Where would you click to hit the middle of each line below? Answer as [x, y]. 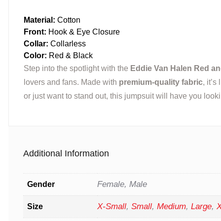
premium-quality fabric [161, 82]
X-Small [112, 207]
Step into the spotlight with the [77, 69]
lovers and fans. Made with [71, 82]
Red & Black [70, 56]
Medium [171, 207]
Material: [39, 20]
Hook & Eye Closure [83, 32]
